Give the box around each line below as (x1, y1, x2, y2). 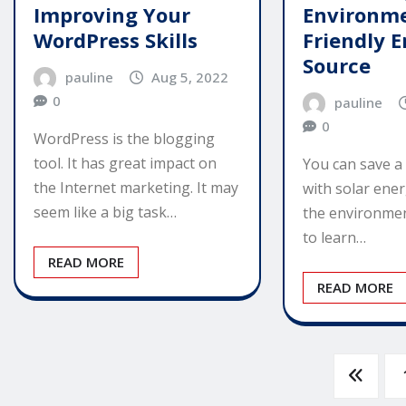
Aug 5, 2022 (151, 67, 229, 86)
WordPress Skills (34, 25, 198, 53)
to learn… (303, 227, 367, 248)
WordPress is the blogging (34, 129, 215, 150)
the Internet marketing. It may (34, 178, 238, 198)
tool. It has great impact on (34, 153, 217, 174)
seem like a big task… (34, 202, 177, 223)
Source (303, 51, 372, 79)
